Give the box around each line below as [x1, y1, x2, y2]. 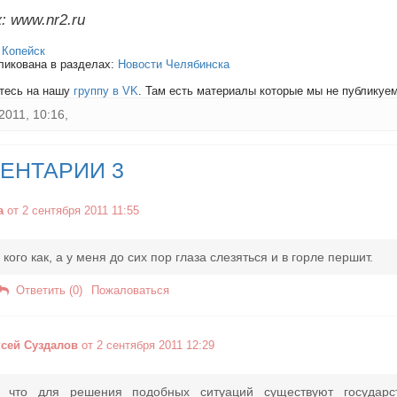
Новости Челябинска [118, 58, 230, 71]
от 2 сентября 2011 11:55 [4, 204, 139, 217]
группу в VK [74, 84, 138, 97]
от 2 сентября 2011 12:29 [78, 339, 214, 352]
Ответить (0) [9, 284, 82, 297]
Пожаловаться [91, 284, 169, 297]
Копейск [2, 44, 45, 58]
